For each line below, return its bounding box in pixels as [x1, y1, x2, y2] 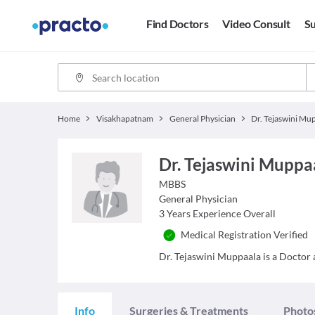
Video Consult [222, 17, 290, 31]
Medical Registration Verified [181, 229, 309, 240]
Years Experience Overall [167, 207, 276, 219]
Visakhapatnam [96, 113, 153, 124]
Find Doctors [146, 17, 209, 31]
